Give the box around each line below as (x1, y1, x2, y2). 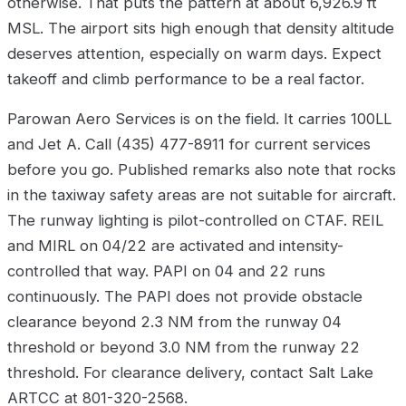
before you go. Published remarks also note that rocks (7, 160, 396, 179)
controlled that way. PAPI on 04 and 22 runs (7, 262, 325, 281)
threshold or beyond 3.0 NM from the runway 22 (7, 338, 360, 357)
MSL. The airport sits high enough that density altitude (7, 19, 394, 38)
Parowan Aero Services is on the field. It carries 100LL (7, 110, 391, 129)
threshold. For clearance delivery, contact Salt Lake (7, 363, 373, 382)
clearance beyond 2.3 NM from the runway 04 (7, 313, 342, 332)
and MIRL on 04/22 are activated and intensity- (7, 237, 343, 256)
